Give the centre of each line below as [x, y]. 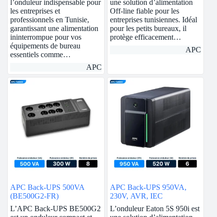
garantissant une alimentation [54, 28]
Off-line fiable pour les [144, 11]
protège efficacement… [145, 37]
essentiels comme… [40, 54]
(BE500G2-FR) [34, 196]
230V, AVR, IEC [136, 196]
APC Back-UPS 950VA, [148, 187]
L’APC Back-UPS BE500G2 [55, 209]
